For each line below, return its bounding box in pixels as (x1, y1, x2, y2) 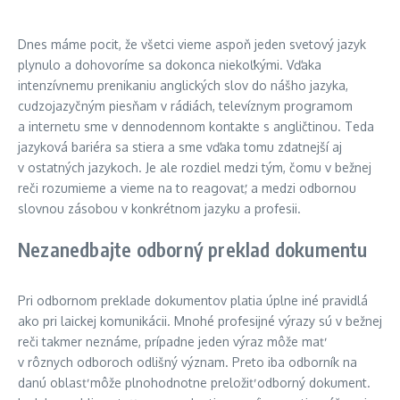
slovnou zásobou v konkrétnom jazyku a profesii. (18, 201, 301, 216)
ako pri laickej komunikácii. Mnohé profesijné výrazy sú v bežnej (18, 313, 382, 329)
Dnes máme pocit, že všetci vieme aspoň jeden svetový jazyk (18, 37, 366, 52)
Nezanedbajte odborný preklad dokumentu (18, 237, 368, 262)
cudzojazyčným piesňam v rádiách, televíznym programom (18, 98, 353, 113)
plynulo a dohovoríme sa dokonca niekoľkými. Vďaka (18, 57, 321, 72)
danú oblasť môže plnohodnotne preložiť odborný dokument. (18, 375, 371, 390)
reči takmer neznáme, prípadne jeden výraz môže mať (18, 334, 324, 349)
